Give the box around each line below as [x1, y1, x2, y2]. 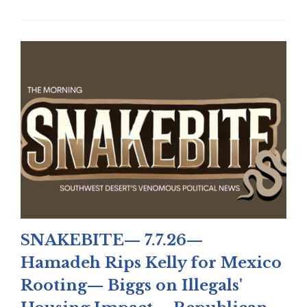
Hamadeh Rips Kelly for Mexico [21, 253, 282, 272]
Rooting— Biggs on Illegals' [21, 275, 243, 295]
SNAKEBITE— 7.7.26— [21, 230, 203, 249]
